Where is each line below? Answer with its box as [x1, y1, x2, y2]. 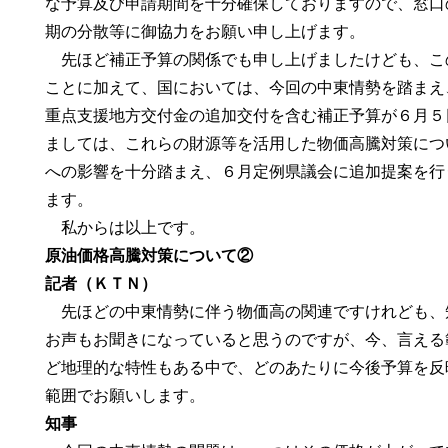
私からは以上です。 [45, 219, 206, 236]
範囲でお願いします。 [45, 387, 206, 404]
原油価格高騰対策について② [45, 247, 254, 264]
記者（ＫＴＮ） [45, 275, 158, 292]
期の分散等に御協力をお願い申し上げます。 [45, 23, 366, 40]
